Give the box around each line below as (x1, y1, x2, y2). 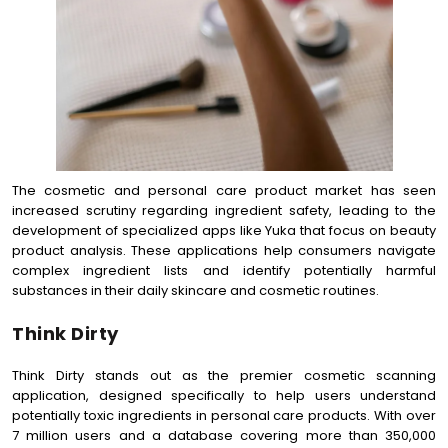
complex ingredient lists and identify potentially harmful (12, 261, 436, 280)
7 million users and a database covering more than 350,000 (12, 426, 436, 445)
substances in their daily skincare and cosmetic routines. (12, 281, 379, 300)
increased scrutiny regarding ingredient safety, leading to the (12, 201, 436, 220)
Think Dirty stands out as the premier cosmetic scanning (12, 366, 436, 385)
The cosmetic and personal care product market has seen (12, 181, 436, 200)
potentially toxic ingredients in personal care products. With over (12, 406, 436, 425)
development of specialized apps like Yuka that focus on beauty (12, 221, 436, 240)
